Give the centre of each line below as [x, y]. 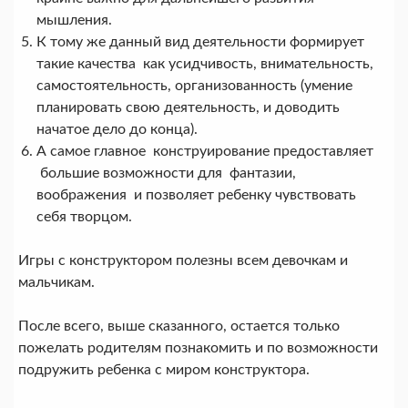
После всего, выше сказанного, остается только [178, 326]
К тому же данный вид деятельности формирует [200, 42]
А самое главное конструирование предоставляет [204, 152]
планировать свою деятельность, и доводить [188, 108]
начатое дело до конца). [117, 130]
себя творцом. [84, 217]
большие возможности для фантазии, [166, 173]
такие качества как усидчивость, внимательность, [204, 64]
